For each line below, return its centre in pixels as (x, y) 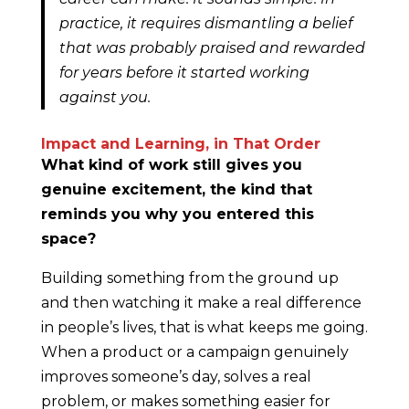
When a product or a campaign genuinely (194, 351)
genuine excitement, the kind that (176, 189)
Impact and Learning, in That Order (180, 143)
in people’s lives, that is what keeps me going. (204, 327)
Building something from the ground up (189, 278)
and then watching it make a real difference (201, 302)
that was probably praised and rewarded (212, 47)
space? (68, 238)
